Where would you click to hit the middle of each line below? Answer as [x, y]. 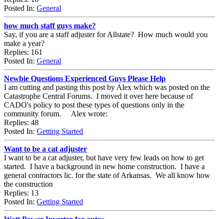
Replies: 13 [21, 193]
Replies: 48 [21, 122]
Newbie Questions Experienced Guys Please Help [85, 78]
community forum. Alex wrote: [57, 113]
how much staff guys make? [50, 25]
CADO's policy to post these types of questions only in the [94, 105]
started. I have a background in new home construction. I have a [105, 166]
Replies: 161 [23, 52]
